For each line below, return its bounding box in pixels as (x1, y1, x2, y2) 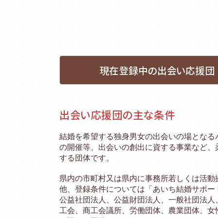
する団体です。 (59, 154, 114, 162)
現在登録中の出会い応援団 (99, 64, 215, 77)
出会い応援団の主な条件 (59, 108, 175, 123)
